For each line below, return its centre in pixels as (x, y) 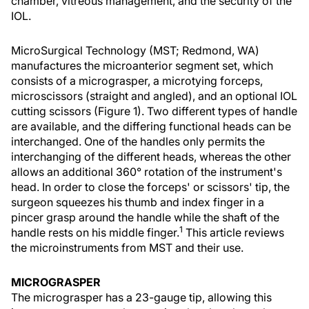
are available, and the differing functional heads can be (151, 126)
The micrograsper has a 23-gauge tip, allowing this (141, 297)
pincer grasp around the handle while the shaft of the (145, 217)
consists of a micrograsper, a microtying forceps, (137, 81)
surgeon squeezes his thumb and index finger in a (138, 202)
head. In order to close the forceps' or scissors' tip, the (150, 187)
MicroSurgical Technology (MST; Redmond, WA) (135, 50)
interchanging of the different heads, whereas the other (151, 157)
